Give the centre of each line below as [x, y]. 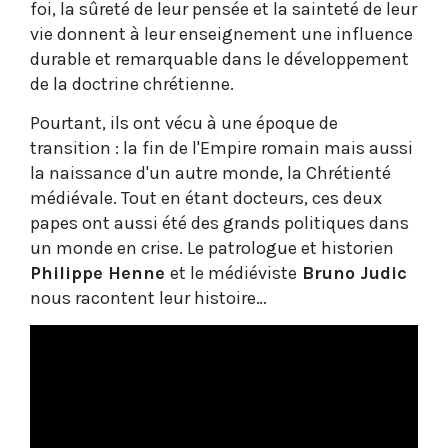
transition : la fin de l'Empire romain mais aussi [221, 148]
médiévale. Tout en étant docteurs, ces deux [206, 198]
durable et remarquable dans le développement [219, 59]
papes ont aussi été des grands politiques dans [219, 223]
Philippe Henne [100, 273]
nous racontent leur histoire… [148, 298]
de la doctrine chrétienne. [132, 84]
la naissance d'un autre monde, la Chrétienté [210, 173]
